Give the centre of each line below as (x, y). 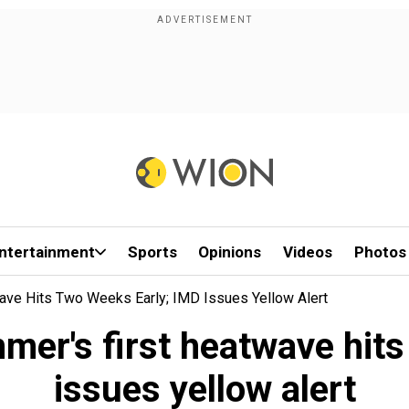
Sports (152, 252)
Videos (308, 252)
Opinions (230, 252)
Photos (380, 252)
